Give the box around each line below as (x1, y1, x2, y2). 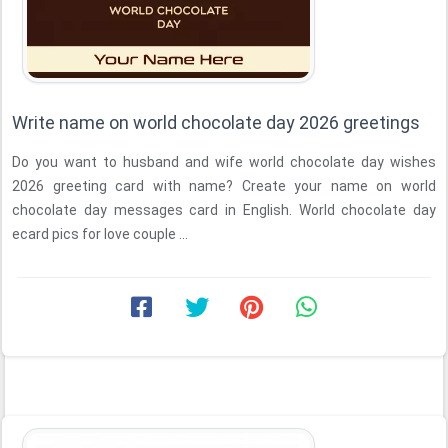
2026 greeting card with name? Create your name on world (12, 178, 436, 194)
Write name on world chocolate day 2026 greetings (12, 112, 420, 133)
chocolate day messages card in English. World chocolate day (12, 202, 436, 218)
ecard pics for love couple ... (12, 226, 188, 242)
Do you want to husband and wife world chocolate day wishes (12, 154, 436, 170)
